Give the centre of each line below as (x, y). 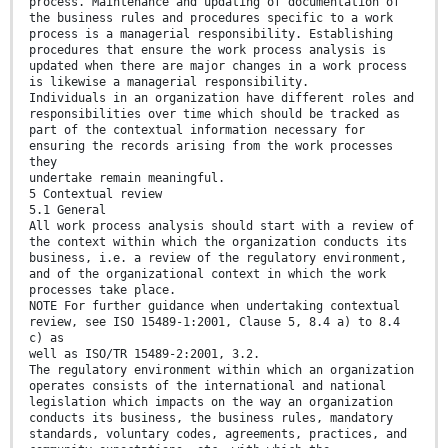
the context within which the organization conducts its (218, 242)
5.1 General (67, 210)
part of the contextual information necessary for (197, 130)
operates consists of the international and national (207, 386)
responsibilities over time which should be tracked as (214, 114)
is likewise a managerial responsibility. (169, 82)
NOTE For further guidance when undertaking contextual (214, 306)
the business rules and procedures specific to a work (211, 18)
